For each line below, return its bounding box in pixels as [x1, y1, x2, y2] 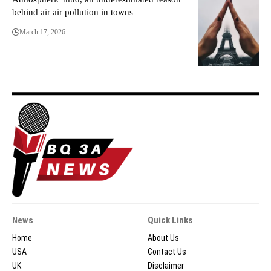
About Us [148, 232, 179, 243]
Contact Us [148, 246, 186, 256]
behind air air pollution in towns [12, 7, 133, 18]
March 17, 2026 [19, 28, 65, 37]
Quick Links [148, 214, 193, 226]
